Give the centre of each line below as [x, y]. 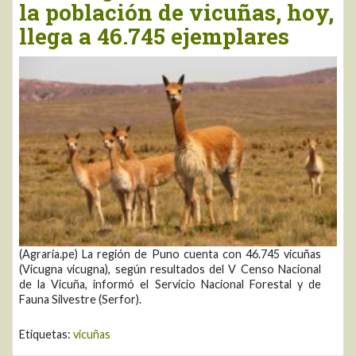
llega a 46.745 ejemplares [154, 36]
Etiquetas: [46, 334]
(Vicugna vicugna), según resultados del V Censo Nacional [170, 269]
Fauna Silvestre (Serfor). [80, 299]
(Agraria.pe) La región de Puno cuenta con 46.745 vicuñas [170, 253]
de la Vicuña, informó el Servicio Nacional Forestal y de [170, 284]
